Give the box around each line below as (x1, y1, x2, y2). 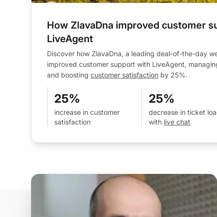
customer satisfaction (91, 70, 158, 79)
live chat (164, 117, 190, 126)
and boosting (47, 70, 91, 79)
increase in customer (54, 108, 120, 116)
